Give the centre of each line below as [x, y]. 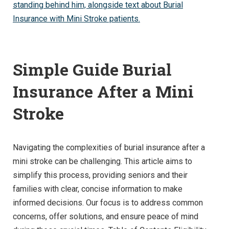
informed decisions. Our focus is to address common [108, 203]
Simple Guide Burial [92, 70]
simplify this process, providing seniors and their [100, 175]
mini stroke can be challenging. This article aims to [102, 162]
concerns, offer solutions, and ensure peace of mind [106, 217]
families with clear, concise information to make [98, 189]
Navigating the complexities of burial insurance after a [109, 148]
